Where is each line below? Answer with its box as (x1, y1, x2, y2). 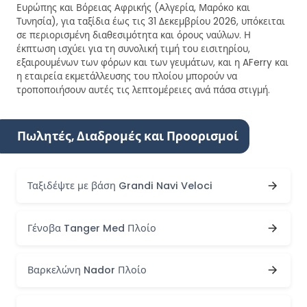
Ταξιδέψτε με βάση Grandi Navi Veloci (27, 179, 212, 193)
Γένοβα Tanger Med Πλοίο (27, 221, 156, 235)
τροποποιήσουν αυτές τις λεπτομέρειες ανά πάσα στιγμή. (16, 84, 270, 97)
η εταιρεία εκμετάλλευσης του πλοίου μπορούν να (16, 70, 237, 84)
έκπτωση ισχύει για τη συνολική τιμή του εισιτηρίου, (16, 42, 250, 56)
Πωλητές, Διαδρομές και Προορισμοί (16, 127, 238, 145)
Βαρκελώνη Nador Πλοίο (27, 263, 147, 278)
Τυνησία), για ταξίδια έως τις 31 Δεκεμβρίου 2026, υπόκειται (16, 15, 285, 29)
